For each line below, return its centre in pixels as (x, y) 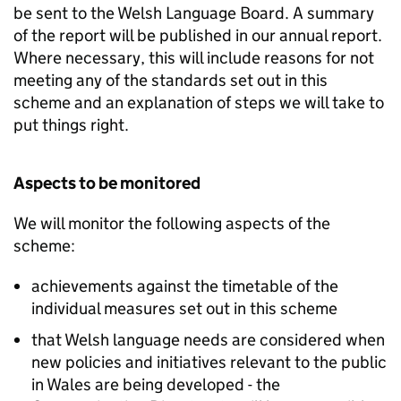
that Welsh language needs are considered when (208, 340)
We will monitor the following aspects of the (172, 223)
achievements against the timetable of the (185, 286)
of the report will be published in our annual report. (198, 35)
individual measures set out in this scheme (184, 308)
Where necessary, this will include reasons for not (194, 58)
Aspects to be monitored (107, 183)
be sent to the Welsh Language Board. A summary (194, 13)
